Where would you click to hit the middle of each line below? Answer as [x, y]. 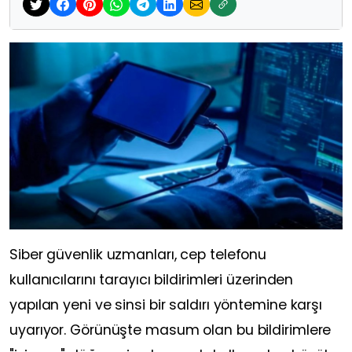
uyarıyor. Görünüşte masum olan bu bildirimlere [170, 330]
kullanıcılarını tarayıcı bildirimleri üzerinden [152, 279]
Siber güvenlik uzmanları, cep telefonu [138, 254]
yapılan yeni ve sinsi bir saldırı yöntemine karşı [166, 304]
